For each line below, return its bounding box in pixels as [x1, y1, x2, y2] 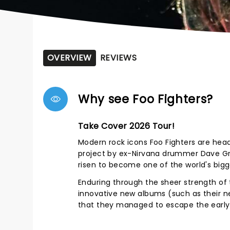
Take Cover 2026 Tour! [78, 120, 175, 132]
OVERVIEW [47, 52, 92, 64]
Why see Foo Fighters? [78, 91, 214, 107]
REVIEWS [100, 52, 137, 64]
